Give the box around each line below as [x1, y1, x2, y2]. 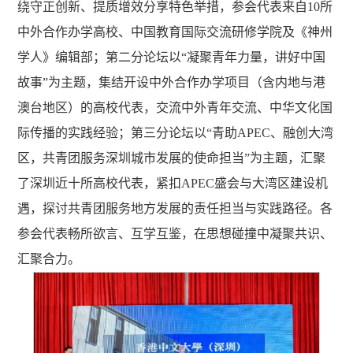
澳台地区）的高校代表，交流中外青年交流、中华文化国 [17, 101, 333, 115]
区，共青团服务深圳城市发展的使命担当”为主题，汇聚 [17, 151, 326, 165]
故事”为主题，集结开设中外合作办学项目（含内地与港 [17, 76, 326, 90]
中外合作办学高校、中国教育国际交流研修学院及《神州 [17, 25, 333, 39]
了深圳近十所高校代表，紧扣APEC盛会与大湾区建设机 [17, 176, 329, 191]
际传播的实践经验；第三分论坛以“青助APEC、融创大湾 [17, 126, 334, 140]
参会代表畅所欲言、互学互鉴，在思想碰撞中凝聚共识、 [17, 227, 333, 241]
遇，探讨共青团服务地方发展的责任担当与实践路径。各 [17, 202, 333, 216]
